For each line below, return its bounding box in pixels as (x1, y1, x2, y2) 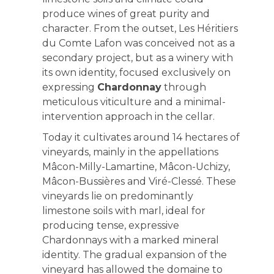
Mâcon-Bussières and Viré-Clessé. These (42, 176, 236, 187)
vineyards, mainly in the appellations (42, 146, 218, 158)
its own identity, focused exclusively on (42, 67, 231, 78)
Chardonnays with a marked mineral (42, 234, 219, 246)
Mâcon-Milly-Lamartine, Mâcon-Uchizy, (42, 161, 230, 172)
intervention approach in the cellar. (42, 111, 215, 122)
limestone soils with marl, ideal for (42, 205, 206, 217)
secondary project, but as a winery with (42, 52, 233, 64)
